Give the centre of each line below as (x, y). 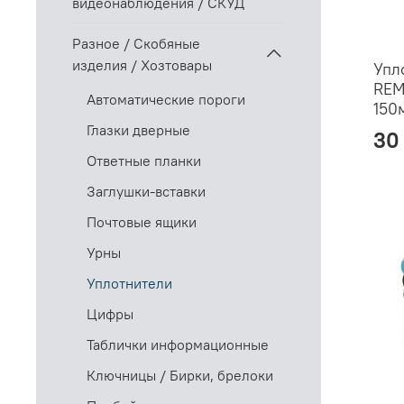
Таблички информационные (178, 345)
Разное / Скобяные (136, 43)
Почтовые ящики (142, 222)
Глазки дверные (138, 130)
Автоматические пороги (166, 100)
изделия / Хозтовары (142, 64)
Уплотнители (129, 284)
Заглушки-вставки (146, 192)
